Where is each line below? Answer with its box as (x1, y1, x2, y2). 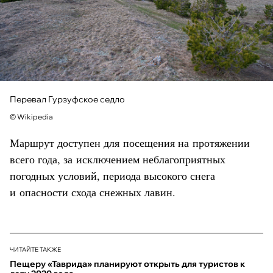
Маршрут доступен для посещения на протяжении (10, 135, 250, 151)
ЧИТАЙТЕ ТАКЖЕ (10, 246, 61, 254)
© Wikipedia (10, 112, 53, 122)
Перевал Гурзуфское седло (10, 94, 125, 105)
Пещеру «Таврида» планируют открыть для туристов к (10, 258, 245, 270)
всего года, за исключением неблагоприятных (10, 152, 225, 167)
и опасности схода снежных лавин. (10, 185, 175, 200)
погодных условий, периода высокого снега (10, 168, 215, 183)
